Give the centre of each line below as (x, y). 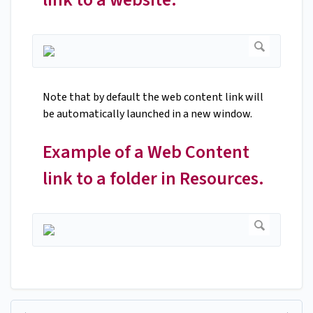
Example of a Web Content (146, 152)
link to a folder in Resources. (153, 179)
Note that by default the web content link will (153, 97)
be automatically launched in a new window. (147, 114)
